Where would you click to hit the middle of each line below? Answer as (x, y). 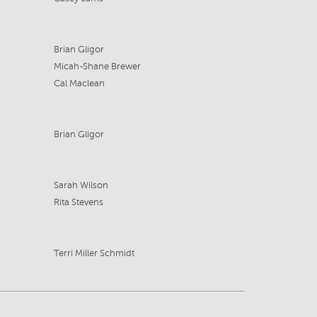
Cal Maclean (79, 84)
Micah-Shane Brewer (97, 67)
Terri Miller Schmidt (94, 254)
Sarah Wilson (81, 186)
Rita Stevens (78, 203)
